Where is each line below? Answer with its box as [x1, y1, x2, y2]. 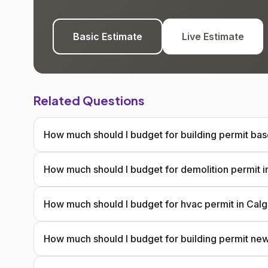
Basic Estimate [73, 31, 142, 42]
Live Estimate [182, 31, 244, 42]
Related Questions [33, 93, 145, 108]
